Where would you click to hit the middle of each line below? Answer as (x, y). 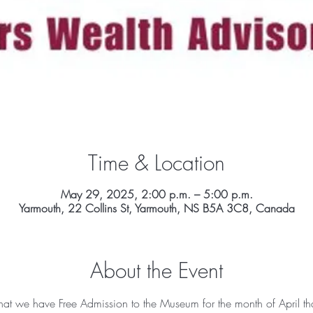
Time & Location (156, 163)
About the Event (156, 270)
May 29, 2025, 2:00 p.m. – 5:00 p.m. (156, 194)
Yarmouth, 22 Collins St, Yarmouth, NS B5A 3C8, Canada (156, 208)
